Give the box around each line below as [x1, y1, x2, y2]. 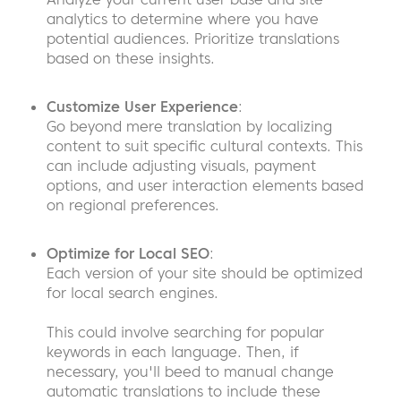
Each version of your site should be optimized [47, 264, 363, 283]
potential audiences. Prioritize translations [47, 30, 339, 48]
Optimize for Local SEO [47, 244, 209, 263]
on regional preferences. [47, 196, 219, 215]
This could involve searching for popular [47, 323, 324, 342]
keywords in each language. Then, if [47, 343, 299, 362]
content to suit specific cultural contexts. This [47, 137, 363, 156]
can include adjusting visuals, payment [47, 157, 316, 175]
